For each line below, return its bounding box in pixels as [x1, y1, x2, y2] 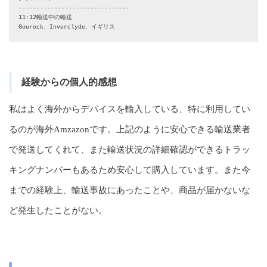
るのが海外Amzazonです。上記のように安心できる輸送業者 [9, 124, 250, 134]
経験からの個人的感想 [21, 76, 117, 87]
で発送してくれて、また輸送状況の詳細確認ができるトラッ [9, 144, 250, 154]
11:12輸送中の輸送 [18, 14, 72, 21]
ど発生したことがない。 [9, 205, 107, 215]
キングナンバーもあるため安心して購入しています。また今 [9, 164, 250, 175]
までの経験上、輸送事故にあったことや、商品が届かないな [9, 185, 250, 195]
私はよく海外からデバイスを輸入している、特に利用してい [9, 104, 250, 114]
